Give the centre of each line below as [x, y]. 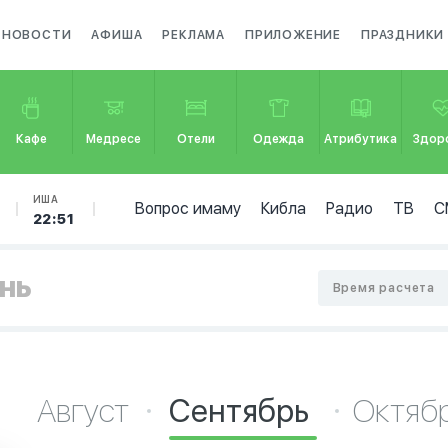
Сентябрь [243, 411]
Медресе [114, 139]
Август [83, 411]
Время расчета [383, 288]
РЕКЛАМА [194, 35]
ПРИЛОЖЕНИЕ [293, 35]
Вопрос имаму [187, 208]
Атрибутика [361, 139]
